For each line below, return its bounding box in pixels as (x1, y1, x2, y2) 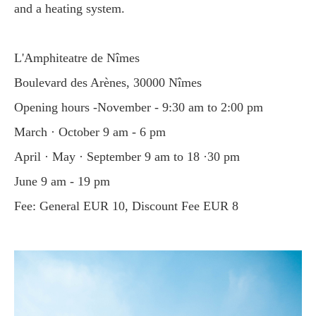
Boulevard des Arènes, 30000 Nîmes (23, 75, 202, 90)
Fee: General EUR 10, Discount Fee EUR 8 (21, 198, 238, 213)
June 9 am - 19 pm (19, 174, 110, 188)
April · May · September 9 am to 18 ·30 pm (23, 149, 240, 164)
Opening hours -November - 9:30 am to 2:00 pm (23, 99, 263, 114)
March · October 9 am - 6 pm (25, 124, 166, 139)
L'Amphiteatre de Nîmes (24, 50, 140, 65)
